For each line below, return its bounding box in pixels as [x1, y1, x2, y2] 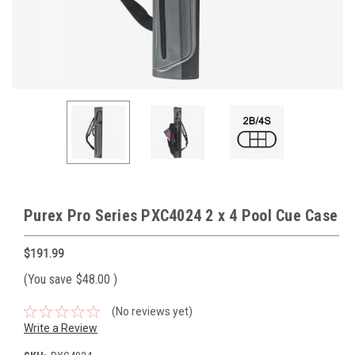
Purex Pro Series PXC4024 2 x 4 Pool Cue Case [24, 206, 338, 225]
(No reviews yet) [111, 304, 193, 318]
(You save [24, 271, 72, 287]
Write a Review [24, 321, 97, 334]
